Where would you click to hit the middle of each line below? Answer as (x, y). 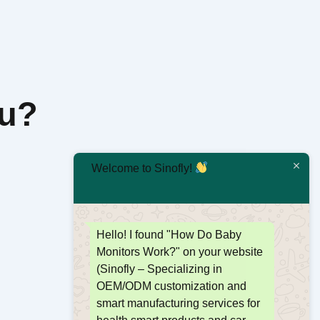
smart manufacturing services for (178, 303)
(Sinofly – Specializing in (159, 269)
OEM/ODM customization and (171, 286)
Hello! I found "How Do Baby (169, 234)
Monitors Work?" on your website (180, 251)
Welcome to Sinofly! (143, 168)
